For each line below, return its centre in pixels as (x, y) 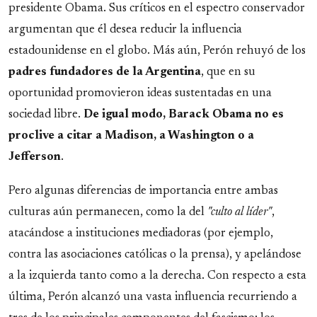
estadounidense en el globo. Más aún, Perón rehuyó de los (157, 51)
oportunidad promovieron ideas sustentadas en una (140, 94)
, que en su (228, 73)
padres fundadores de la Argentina (105, 73)
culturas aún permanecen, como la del (108, 212)
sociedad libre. (46, 115)
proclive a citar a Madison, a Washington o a (131, 136)
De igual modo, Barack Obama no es (184, 115)
